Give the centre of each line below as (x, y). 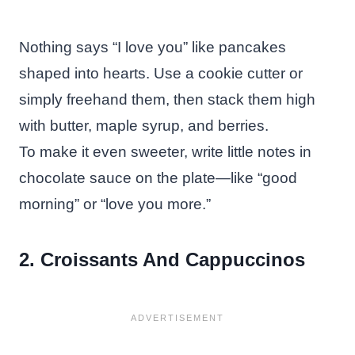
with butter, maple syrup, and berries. (144, 125)
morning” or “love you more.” (115, 204)
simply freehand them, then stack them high (167, 99)
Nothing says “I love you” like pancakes (153, 47)
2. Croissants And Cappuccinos (162, 259)
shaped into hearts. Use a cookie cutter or (161, 73)
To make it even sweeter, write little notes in (165, 151)
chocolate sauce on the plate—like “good (158, 177)
